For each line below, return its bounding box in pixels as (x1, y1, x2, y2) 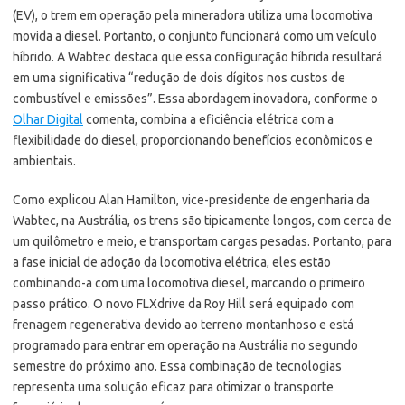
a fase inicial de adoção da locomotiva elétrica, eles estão (13, 255, 331, 270)
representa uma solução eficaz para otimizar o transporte (13, 380, 334, 395)
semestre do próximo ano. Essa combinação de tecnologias (13, 359, 342, 374)
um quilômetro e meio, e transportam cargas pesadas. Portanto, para (13, 234, 391, 250)
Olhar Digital (13, 112, 83, 127)
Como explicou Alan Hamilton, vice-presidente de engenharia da (13, 193, 370, 208)
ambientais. (13, 154, 76, 169)
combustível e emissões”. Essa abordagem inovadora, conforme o (13, 91, 378, 107)
